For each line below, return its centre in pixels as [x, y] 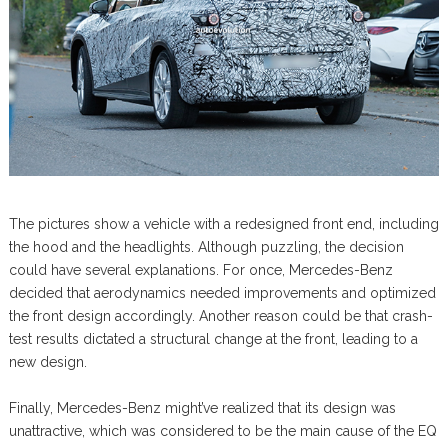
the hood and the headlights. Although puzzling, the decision [206, 246]
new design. [47, 361]
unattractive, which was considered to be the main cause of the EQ [222, 430]
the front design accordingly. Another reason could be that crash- [220, 315]
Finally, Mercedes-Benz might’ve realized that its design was [202, 407]
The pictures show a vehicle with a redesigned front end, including [223, 223]
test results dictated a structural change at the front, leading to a [213, 338]
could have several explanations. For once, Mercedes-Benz [200, 269]
